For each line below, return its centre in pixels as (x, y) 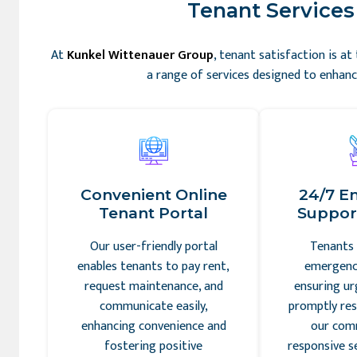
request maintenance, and (153, 286)
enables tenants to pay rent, (154, 267)
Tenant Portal (154, 213)
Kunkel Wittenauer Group (140, 55)
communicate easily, (153, 306)
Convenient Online (153, 194)
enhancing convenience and (153, 326)
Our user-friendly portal (153, 247)
